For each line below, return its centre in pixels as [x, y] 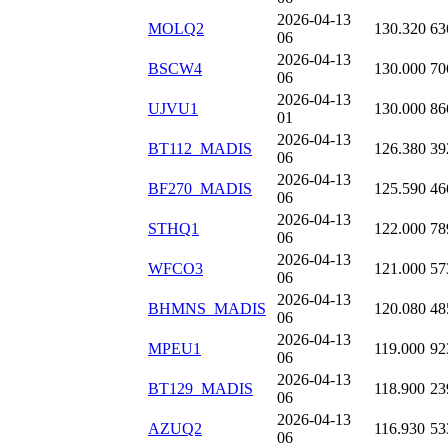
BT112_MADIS [200, 149]
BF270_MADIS [200, 189]
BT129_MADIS [200, 389]
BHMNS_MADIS [207, 309]
